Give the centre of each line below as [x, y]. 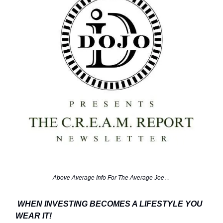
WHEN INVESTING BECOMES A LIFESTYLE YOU [110, 204]
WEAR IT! [34, 216]
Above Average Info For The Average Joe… [111, 178]
